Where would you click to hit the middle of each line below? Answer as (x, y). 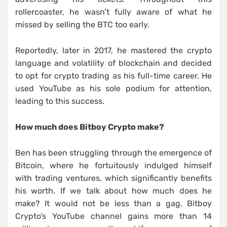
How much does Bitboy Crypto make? (90, 127)
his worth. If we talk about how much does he (113, 191)
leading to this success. (60, 101)
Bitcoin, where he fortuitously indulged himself (113, 166)
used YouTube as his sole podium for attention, (113, 89)
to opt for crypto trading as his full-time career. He (113, 76)
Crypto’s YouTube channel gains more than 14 (113, 216)
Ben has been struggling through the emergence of (113, 153)
